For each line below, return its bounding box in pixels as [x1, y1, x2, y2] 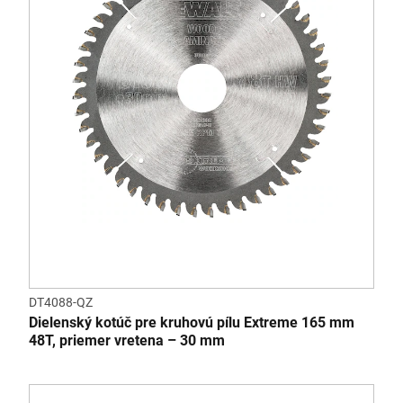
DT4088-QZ [29, 295, 93, 309]
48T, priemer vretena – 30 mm [29, 332, 225, 349]
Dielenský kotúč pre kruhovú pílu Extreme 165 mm [29, 314, 354, 331]
